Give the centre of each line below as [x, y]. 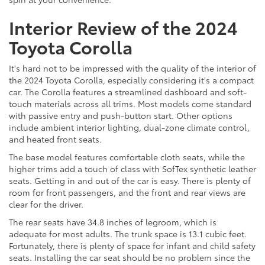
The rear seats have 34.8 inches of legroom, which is [113, 222]
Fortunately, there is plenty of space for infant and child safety [132, 245]
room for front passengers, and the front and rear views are [127, 192]
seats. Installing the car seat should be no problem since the [130, 257]
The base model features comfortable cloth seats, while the [127, 156]
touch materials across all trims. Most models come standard [130, 103]
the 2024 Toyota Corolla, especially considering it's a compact [131, 80]
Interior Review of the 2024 [123, 27]
